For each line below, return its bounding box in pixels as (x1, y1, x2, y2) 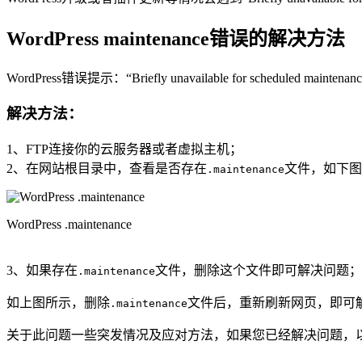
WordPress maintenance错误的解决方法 (6, 27, 345, 49)
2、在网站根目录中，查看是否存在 (6, 161, 207, 175)
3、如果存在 (6, 263, 78, 277)
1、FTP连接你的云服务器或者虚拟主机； (6, 141, 242, 156)
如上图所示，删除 (6, 295, 110, 309)
